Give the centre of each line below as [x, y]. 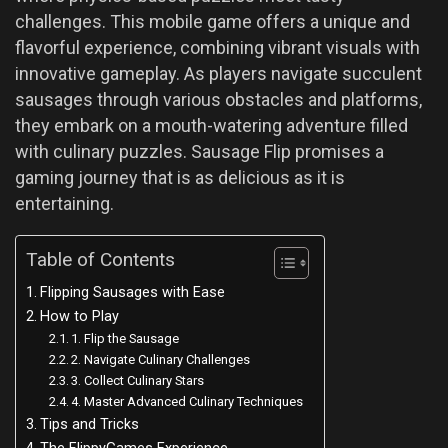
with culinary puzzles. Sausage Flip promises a [199, 152]
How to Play [79, 317]
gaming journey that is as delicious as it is [180, 178]
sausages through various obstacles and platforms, [218, 100]
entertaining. [64, 204]
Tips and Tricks [89, 425]
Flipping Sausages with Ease [132, 293]
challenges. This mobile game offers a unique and [212, 22]
